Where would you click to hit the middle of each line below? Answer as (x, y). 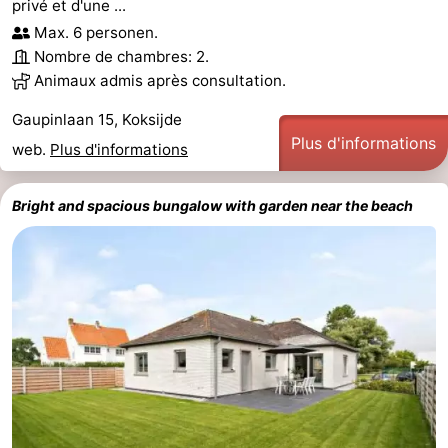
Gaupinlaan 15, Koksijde (97, 119)
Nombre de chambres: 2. (121, 56)
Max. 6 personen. (96, 32)
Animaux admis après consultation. (160, 80)
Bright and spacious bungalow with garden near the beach (212, 205)
